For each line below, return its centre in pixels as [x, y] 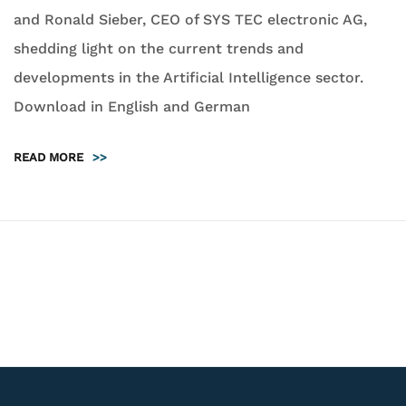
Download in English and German [132, 107]
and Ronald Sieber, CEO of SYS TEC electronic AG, [190, 20]
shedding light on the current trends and [159, 49]
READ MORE [48, 158]
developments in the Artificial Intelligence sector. [188, 78]
